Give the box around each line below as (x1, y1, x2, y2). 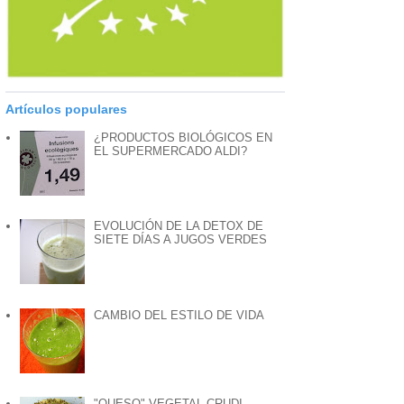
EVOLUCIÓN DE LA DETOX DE (94, 219, 264, 234)
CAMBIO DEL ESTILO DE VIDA (94, 308, 265, 322)
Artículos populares (5, 102, 127, 117)
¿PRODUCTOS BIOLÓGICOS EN (94, 131, 273, 145)
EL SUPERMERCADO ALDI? (94, 144, 248, 159)
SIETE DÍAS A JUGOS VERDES (94, 233, 268, 247)
